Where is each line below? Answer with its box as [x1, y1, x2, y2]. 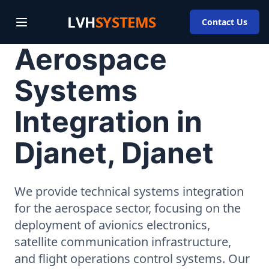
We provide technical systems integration [14, 183, 244, 199]
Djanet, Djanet [14, 135, 214, 171]
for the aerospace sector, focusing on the [14, 200, 241, 216]
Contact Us [202, 16, 247, 28]
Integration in [14, 104, 202, 139]
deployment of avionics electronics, [14, 217, 210, 233]
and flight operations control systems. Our [14, 250, 250, 267]
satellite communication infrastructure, [14, 234, 231, 250]
